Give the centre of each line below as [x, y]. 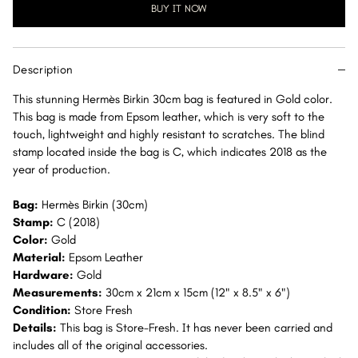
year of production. [62, 169]
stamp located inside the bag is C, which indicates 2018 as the [170, 152]
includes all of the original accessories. [110, 345]
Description [43, 70]
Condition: [44, 310]
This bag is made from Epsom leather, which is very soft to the [169, 117]
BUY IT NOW [179, 8]
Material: [41, 257]
